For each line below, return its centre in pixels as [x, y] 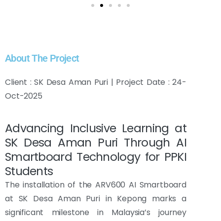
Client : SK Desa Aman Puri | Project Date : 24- [96, 82]
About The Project [42, 58]
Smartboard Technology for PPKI [96, 157]
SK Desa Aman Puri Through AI [96, 143]
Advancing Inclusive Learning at [96, 128]
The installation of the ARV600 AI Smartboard [96, 185]
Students [29, 171]
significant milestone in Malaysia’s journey [96, 213]
